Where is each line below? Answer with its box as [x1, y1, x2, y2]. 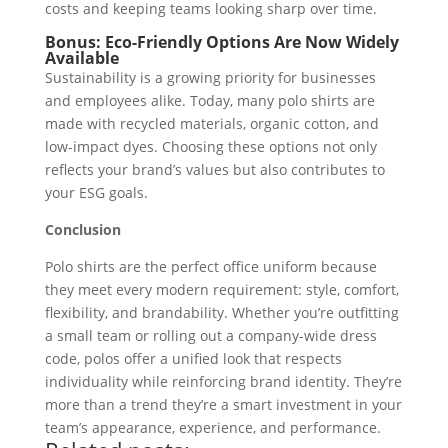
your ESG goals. [44, 183, 148, 202]
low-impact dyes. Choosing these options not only [44, 137, 377, 156]
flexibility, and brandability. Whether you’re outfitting [44, 303, 399, 322]
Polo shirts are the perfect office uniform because [44, 257, 377, 276]
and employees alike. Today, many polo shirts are [44, 91, 375, 110]
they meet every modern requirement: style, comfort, [44, 280, 399, 299]
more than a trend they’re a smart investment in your [44, 395, 402, 414]
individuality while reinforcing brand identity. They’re [44, 372, 402, 391]
